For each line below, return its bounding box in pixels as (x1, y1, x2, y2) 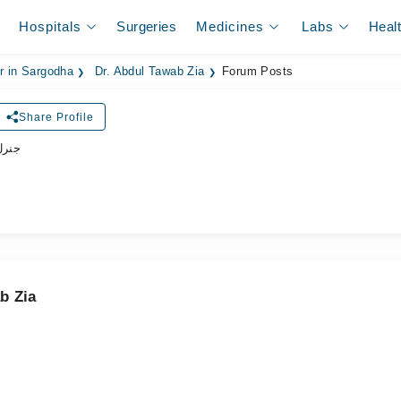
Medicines (196, 19, 265, 34)
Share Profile (18, 110, 94, 124)
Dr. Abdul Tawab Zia (95, 65, 205, 78)
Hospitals (19, 19, 82, 34)
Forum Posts (222, 65, 294, 78)
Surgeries (116, 19, 176, 34)
